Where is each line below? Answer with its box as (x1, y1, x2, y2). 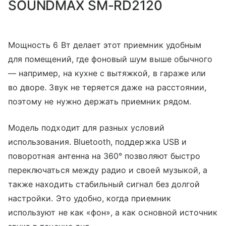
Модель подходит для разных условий (8, 123, 164, 133)
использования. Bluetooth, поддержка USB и (8, 137, 187, 147)
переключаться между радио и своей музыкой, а (8, 165, 208, 175)
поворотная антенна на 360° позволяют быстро (8, 151, 201, 161)
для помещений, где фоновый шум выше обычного (8, 54, 213, 64)
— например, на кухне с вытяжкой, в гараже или (8, 68, 206, 78)
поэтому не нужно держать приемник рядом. (8, 96, 191, 106)
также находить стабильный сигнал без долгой (8, 179, 200, 189)
